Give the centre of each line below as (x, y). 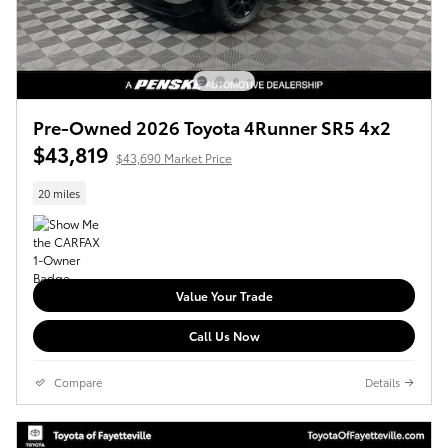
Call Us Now (224, 336)
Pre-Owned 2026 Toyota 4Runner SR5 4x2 (212, 127)
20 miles (59, 192)
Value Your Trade (224, 295)
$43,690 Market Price (174, 158)
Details (382, 382)
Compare (78, 382)
